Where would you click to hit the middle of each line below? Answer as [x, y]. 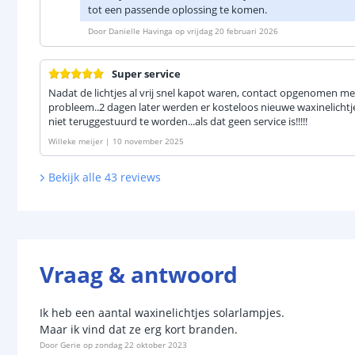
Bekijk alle [74, 177]
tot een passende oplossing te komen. [177, 10]
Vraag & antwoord [139, 274]
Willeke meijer [76, 141]
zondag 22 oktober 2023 [141, 344]
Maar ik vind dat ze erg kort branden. [139, 329]
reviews [140, 177]
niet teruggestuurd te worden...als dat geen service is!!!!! [178, 121]
